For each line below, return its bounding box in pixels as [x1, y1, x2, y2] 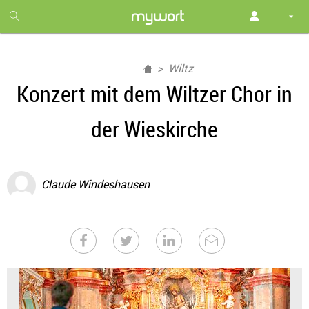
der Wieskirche [91, 114, 218, 143]
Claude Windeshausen [41, 177, 150, 192]
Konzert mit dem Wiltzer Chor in [17, 79, 292, 108]
